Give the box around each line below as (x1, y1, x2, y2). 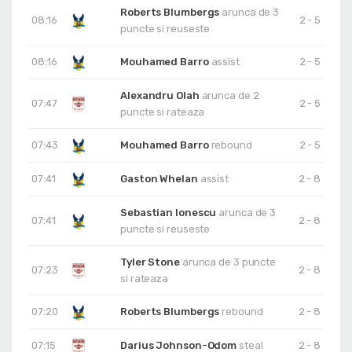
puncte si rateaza (120, 106, 205, 118)
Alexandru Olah (120, 90, 202, 101)
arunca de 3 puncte (181, 256, 277, 268)
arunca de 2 (201, 90, 259, 101)
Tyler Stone (120, 256, 182, 268)
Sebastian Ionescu (120, 207, 219, 218)
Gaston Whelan (120, 173, 200, 185)
